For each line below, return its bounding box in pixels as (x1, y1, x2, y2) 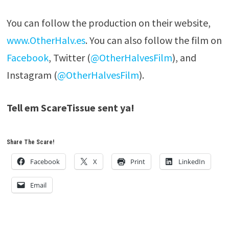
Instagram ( (6, 68, 57, 81)
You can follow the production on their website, (6, 16, 211, 29)
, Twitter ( (48, 51, 90, 64)
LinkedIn (178, 157, 205, 166)
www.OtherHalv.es (6, 34, 85, 47)
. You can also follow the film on (85, 34, 222, 47)
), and (172, 51, 196, 64)
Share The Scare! (6, 139, 54, 146)
